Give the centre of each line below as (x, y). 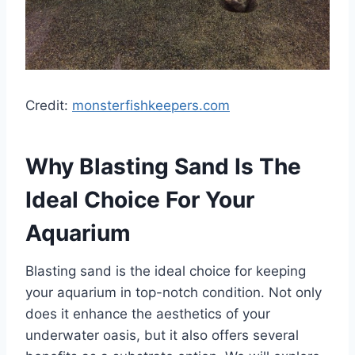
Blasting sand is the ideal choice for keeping (166, 271)
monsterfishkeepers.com (151, 106)
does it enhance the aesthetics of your (148, 314)
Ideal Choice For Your (140, 200)
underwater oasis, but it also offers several (162, 336)
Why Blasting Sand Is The (163, 167)
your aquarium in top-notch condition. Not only (174, 293)
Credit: (49, 106)
